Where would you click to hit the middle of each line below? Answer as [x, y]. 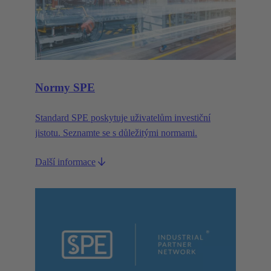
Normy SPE [65, 87]
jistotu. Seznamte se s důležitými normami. [116, 133]
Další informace [65, 162]
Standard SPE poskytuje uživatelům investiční [123, 118]
